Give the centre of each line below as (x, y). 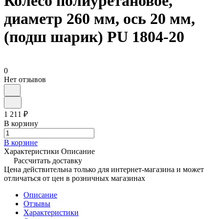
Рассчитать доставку (48, 160)
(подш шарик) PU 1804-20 (94, 37)
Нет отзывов (25, 79)
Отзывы (37, 203)
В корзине (21, 142)
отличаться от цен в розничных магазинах (75, 178)
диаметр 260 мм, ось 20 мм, (99, 19)
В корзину (21, 123)
